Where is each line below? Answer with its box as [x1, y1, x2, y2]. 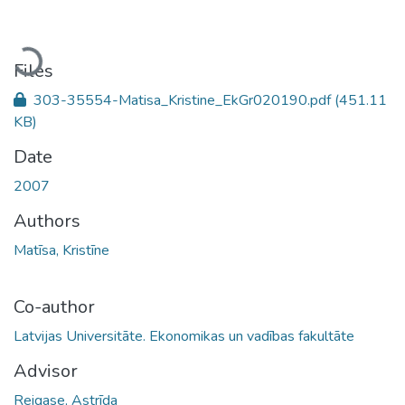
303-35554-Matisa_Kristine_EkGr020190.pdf [30, 89, 334, 110]
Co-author [14, 294, 95, 319]
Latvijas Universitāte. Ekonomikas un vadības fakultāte [14, 325, 354, 346]
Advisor [14, 358, 78, 383]
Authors [14, 208, 80, 233]
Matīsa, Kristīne [14, 240, 109, 260]
